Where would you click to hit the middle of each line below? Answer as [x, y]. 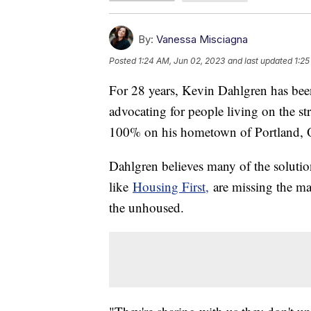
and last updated [260, 60]
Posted [124, 60]
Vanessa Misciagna [202, 39]
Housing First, [171, 186]
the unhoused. [146, 207]
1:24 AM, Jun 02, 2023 [182, 60]
